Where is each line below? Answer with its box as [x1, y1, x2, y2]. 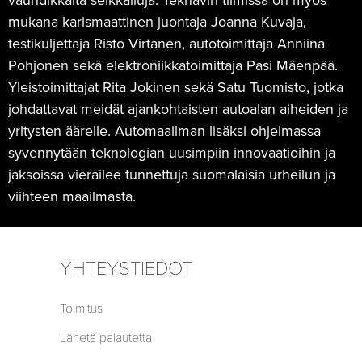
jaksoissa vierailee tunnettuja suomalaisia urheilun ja [8, 165, 335, 183]
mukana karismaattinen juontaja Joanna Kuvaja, [8, 12, 306, 31]
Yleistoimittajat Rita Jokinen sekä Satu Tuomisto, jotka [8, 78, 343, 96]
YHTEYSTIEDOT [60, 256, 192, 280]
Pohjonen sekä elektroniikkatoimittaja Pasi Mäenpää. [8, 56, 338, 74]
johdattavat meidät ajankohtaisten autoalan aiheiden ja [8, 99, 348, 118]
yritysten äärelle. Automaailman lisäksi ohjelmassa [8, 121, 321, 140]
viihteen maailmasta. [8, 187, 136, 205]
